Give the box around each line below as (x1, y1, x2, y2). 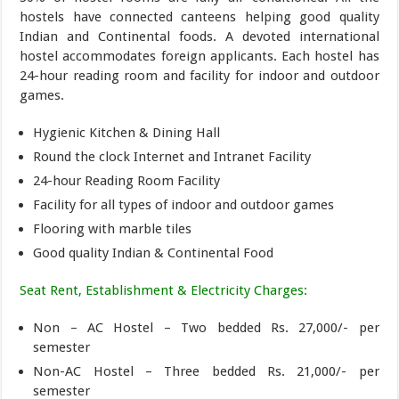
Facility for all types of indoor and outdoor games (33, 196, 335, 213)
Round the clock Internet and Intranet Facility (33, 148, 312, 165)
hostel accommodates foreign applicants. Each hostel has (20, 47, 379, 64)
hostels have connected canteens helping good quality (20, 8, 379, 25)
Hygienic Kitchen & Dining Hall (33, 124, 221, 141)
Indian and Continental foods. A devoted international (20, 28, 379, 45)
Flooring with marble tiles (33, 220, 192, 237)
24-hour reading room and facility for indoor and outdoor (20, 67, 379, 84)
